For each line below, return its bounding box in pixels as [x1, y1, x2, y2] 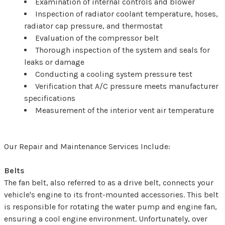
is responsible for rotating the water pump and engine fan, [4, 201, 217, 211]
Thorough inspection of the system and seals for [35, 45, 210, 55]
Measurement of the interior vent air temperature [35, 105, 214, 115]
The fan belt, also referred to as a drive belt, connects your [4, 177, 213, 187]
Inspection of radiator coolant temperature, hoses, [35, 9, 218, 19]
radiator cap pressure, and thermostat [24, 21, 163, 31]
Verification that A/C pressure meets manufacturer [35, 81, 218, 91]
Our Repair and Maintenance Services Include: [4, 141, 170, 151]
